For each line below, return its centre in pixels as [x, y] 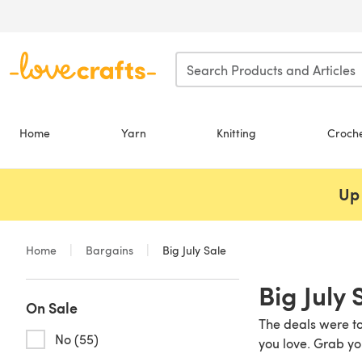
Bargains [109, 250]
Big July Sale [193, 250]
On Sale [52, 307]
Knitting [237, 133]
